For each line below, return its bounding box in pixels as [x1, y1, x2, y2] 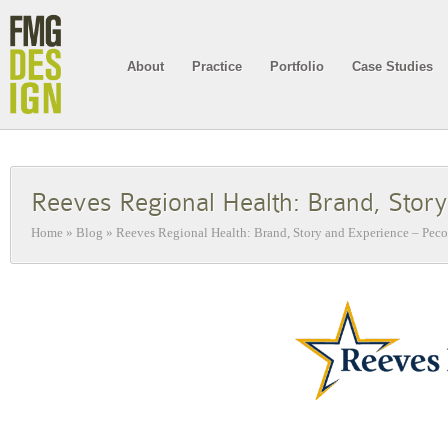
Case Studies [352, 59, 433, 74]
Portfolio [270, 59, 324, 74]
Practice [192, 59, 242, 74]
